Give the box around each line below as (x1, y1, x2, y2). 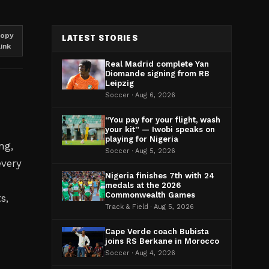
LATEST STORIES (62, 35, 138, 43)
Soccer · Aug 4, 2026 (105, 249, 175, 257)
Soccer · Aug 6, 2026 (105, 91, 175, 99)
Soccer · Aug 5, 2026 (105, 147, 175, 155)
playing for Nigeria (105, 134, 178, 144)
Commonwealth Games (105, 190, 195, 199)
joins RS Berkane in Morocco (105, 237, 219, 246)
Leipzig (105, 79, 134, 88)
